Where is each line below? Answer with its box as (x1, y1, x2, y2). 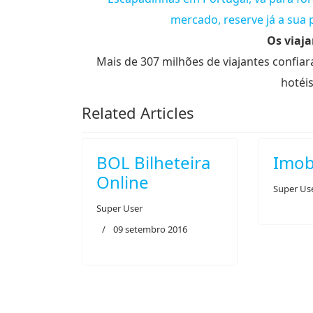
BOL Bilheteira (96, 151, 210, 174)
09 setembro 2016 (113, 223, 187, 235)
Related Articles (82, 102, 194, 123)
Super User (96, 202, 143, 214)
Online (96, 170, 149, 194)
